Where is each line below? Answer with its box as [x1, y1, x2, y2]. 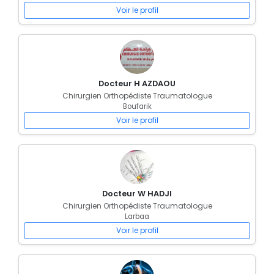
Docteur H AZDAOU [98, 78, 176, 89]
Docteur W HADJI [102, 188, 172, 199]
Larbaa [125, 212, 149, 221]
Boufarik [122, 102, 152, 111]
